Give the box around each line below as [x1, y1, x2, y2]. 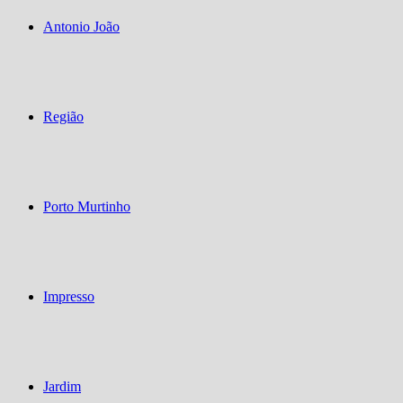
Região [43, 109, 84, 124]
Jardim [43, 379, 81, 394]
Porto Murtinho [43, 199, 130, 214]
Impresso [43, 289, 94, 304]
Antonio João [43, 19, 120, 34]
